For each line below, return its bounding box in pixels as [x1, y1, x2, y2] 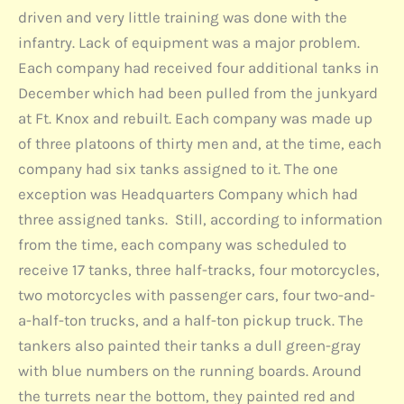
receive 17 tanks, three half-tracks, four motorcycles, [18, 261, 380, 280]
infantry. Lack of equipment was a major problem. [18, 33, 360, 52]
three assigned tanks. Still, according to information [18, 210, 382, 229]
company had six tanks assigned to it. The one [18, 160, 338, 179]
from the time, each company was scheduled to [18, 235, 346, 254]
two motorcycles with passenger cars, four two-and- [18, 286, 375, 305]
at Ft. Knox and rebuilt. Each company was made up [18, 109, 372, 128]
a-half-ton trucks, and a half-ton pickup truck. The [18, 311, 363, 330]
